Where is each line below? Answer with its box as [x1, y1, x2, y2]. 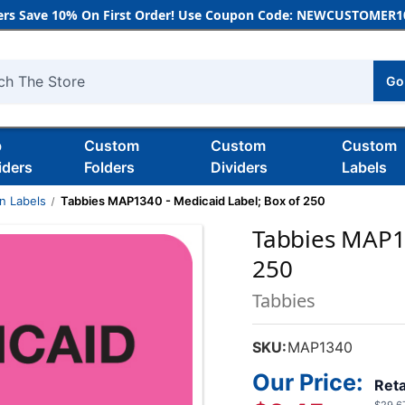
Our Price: [252, 369, 363, 396]
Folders [83, 158, 135, 176]
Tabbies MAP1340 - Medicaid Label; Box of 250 [60, 193, 325, 208]
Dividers [210, 158, 268, 176]
